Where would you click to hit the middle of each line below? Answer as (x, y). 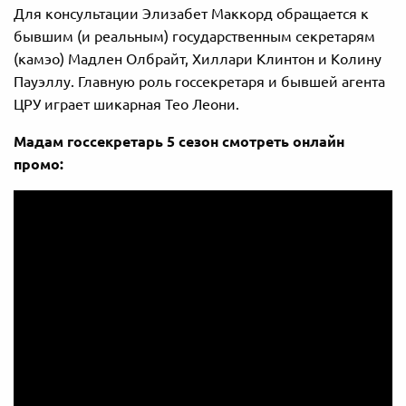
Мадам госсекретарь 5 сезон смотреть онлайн (179, 141)
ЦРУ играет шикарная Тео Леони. (126, 104)
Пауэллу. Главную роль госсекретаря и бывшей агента (199, 81)
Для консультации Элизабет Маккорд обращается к (191, 13)
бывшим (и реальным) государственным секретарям (194, 36)
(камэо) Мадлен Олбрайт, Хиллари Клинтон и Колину (198, 58)
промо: (39, 164)
